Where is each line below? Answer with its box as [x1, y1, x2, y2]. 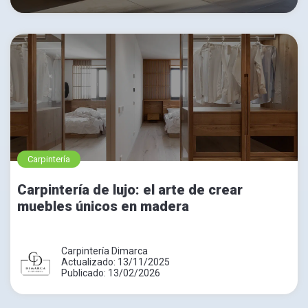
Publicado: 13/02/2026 [61, 267, 160, 278]
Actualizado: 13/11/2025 [61, 256, 170, 267]
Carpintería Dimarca [61, 245, 148, 256]
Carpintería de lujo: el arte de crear [17, 181, 243, 198]
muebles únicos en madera [17, 197, 189, 214]
